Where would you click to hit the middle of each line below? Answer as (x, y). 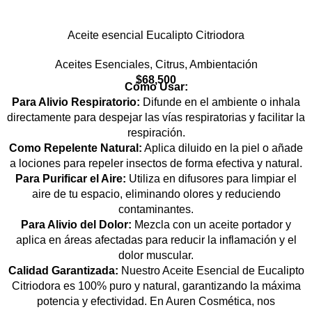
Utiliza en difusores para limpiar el (211, 179)
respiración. (156, 133)
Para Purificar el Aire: (71, 179)
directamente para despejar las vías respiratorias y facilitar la (156, 118)
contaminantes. (156, 210)
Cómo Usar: (156, 87)
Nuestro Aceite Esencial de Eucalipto (211, 271)
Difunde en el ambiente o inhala (220, 102)
